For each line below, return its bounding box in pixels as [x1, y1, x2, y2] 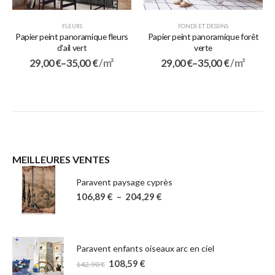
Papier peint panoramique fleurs [15, 31, 129, 42]
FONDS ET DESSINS [178, 22, 228, 29]
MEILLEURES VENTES [12, 153, 110, 165]
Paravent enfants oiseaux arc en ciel [76, 243, 214, 254]
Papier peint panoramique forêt [147, 31, 259, 42]
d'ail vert [56, 42, 87, 53]
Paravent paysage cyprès [76, 177, 172, 188]
